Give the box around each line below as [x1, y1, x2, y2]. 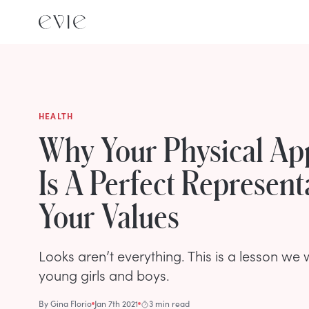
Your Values [39, 197, 179, 234]
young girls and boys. [39, 265, 170, 284]
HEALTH [39, 110, 74, 121]
